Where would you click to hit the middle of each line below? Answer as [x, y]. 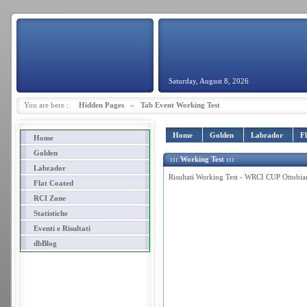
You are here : [51, 105]
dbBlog [40, 243]
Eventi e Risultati [57, 228]
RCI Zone [44, 198]
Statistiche [46, 213]
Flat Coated [47, 183]
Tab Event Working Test [180, 105]
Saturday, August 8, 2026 [209, 81]
